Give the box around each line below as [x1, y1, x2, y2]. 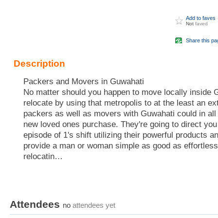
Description [14, 58, 65, 69]
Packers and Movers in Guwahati [23, 77, 144, 86]
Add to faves [186, 15, 216, 21]
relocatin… [23, 152, 63, 161]
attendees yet [71, 201, 115, 209]
